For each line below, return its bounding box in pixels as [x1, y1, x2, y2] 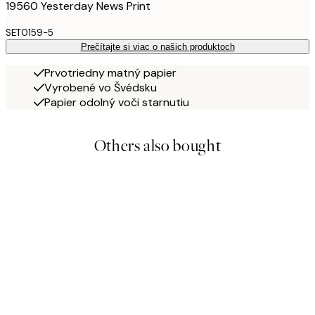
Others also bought [94, 134, 221, 157]
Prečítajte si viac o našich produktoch [80, 41, 235, 52]
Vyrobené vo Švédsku [44, 80, 157, 95]
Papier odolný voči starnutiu [44, 95, 189, 110]
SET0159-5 [6, 27, 53, 39]
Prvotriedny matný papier [44, 65, 176, 80]
